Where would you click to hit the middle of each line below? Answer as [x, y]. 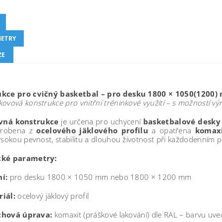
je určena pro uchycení [101, 121]
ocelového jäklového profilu [92, 130]
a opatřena [171, 130]
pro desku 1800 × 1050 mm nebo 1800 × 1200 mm [100, 177]
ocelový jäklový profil [52, 196]
